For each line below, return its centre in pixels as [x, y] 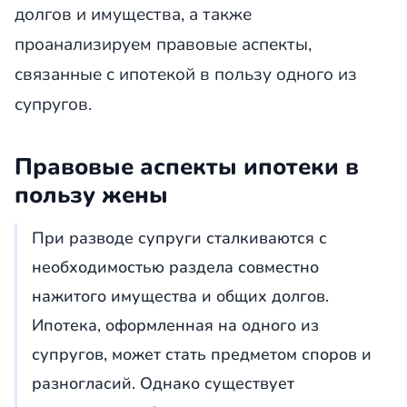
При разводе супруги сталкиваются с [179, 238]
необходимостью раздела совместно [175, 267]
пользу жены [91, 195]
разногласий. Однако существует [163, 383]
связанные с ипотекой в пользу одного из [186, 74]
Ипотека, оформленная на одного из [175, 325]
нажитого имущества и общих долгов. [180, 296]
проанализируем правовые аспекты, [163, 45]
